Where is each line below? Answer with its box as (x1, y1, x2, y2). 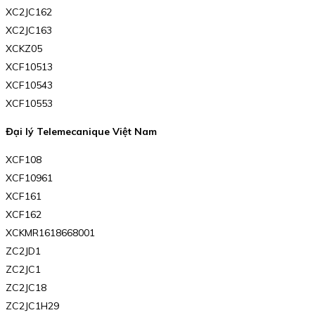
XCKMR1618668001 (6, 226, 95, 240)
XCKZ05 (6, 42, 42, 56)
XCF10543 (6, 79, 53, 92)
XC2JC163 (6, 24, 52, 37)
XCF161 (6, 190, 41, 203)
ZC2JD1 (6, 245, 41, 258)
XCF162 (6, 208, 41, 221)
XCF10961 (6, 172, 53, 185)
